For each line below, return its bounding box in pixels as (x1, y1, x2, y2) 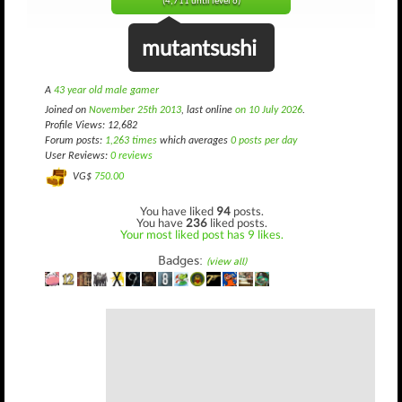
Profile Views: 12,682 (45, 120, 137, 131)
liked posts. (207, 214, 267, 230)
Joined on (45, 105, 89, 116)
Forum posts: (45, 135, 105, 146)
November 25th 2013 (89, 105, 181, 116)
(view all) (205, 255, 247, 267)
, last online (181, 105, 235, 116)
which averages (157, 135, 231, 146)
